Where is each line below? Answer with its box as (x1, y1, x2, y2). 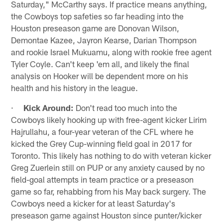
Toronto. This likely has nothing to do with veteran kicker (11, 150, 212, 160)
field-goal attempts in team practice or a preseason (11, 174, 194, 184)
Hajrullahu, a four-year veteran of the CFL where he (11, 126, 194, 136)
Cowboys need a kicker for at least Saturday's (11, 198, 176, 208)
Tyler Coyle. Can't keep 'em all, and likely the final (11, 58, 190, 69)
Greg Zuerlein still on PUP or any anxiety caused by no (11, 162, 205, 172)
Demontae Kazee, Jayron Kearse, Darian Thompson (11, 34, 197, 45)
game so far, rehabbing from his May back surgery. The (11, 186, 207, 196)
